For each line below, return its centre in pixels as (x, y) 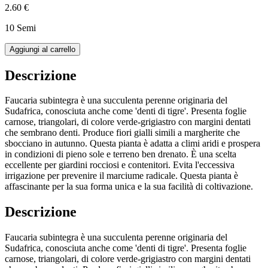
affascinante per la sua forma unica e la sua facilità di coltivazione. (129, 187)
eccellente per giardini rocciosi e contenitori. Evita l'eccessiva (120, 165)
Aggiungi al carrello (42, 49)
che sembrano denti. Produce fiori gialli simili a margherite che (122, 133)
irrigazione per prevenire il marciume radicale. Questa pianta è (121, 176)
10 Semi (20, 28)
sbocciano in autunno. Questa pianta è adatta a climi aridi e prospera (133, 144)
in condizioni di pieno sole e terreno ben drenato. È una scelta (121, 154)
